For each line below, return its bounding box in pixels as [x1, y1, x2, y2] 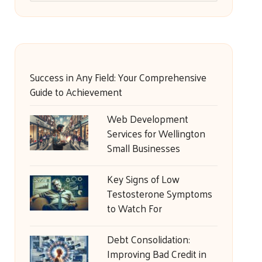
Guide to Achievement [29, 83, 122, 101]
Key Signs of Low [106, 170, 180, 188]
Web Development [106, 110, 188, 127]
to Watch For [106, 199, 162, 217]
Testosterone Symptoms [106, 185, 212, 202]
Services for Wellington [106, 125, 205, 142]
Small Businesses [106, 139, 180, 157]
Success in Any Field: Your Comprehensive [29, 68, 206, 86]
